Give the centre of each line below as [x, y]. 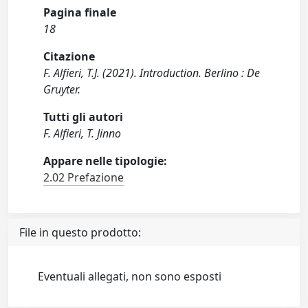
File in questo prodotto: [80, 233]
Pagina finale [80, 13]
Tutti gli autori [84, 117]
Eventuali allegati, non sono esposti [130, 277]
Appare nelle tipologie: [106, 161]
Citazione [69, 57]
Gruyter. [62, 90]
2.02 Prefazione [84, 178]
